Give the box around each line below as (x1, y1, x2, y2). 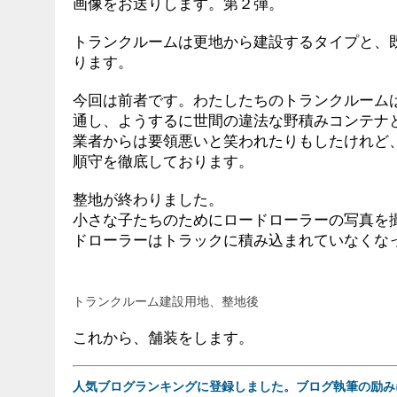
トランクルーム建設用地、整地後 (73, 292, 259, 309)
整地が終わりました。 (73, 189, 223, 209)
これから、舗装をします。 (73, 327, 253, 347)
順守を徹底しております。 (73, 151, 253, 171)
